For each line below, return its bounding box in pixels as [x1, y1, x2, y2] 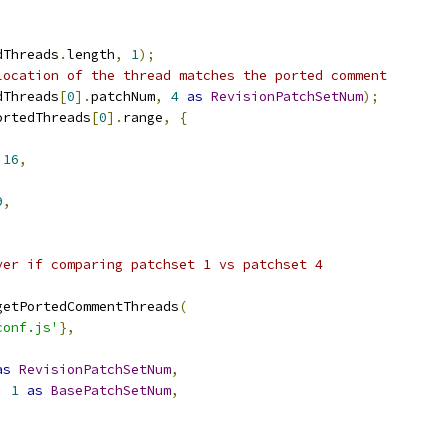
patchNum [91, 88, 155, 105]
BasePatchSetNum [51, 382, 171, 399]
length [67, 46, 115, 63]
